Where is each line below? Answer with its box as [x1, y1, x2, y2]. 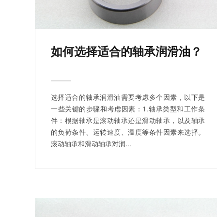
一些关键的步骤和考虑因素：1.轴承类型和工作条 [51, 103, 205, 113]
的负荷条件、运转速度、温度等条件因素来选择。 [51, 126, 205, 137]
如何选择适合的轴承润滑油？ [51, 42, 202, 59]
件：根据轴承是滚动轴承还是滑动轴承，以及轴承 [51, 115, 205, 125]
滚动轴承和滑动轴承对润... [51, 138, 131, 148]
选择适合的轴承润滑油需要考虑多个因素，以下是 [51, 92, 205, 102]
